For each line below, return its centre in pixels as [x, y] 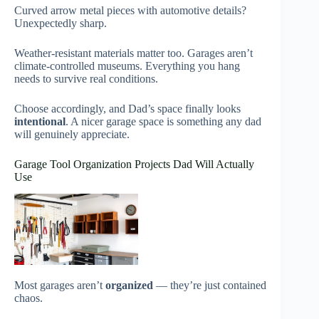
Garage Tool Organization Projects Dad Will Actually [134, 164]
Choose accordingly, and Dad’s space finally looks [127, 108]
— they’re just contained [210, 285]
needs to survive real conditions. [86, 78]
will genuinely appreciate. [72, 134]
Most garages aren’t [60, 285]
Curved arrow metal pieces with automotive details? [130, 10]
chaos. [28, 298]
